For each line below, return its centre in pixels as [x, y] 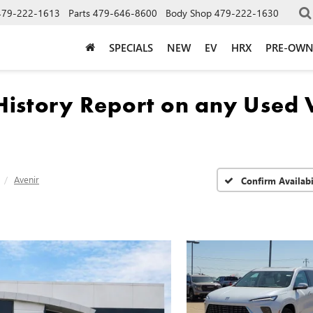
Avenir [27, 179]
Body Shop [189, 13]
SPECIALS [131, 47]
